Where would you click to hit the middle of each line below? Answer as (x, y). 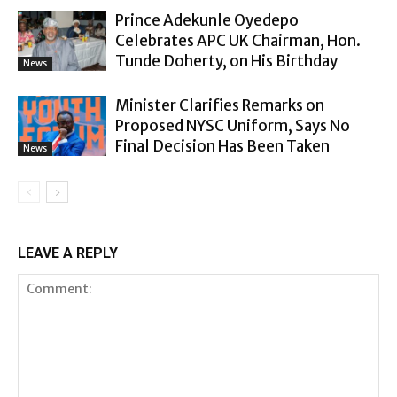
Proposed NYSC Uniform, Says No (233, 125)
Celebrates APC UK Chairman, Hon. (238, 40)
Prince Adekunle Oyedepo (207, 20)
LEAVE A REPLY (68, 253)
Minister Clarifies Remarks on (220, 105)
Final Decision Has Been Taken (222, 146)
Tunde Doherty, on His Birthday (226, 61)
